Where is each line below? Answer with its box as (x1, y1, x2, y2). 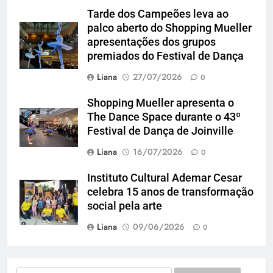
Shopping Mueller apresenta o (87, 96, 234, 109)
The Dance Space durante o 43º (87, 110, 241, 123)
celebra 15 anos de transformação (87, 185, 253, 198)
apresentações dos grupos (87, 35, 216, 48)
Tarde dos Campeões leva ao (87, 7, 229, 20)
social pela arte (87, 199, 165, 212)
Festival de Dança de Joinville (87, 124, 233, 137)
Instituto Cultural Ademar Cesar (87, 171, 242, 184)
